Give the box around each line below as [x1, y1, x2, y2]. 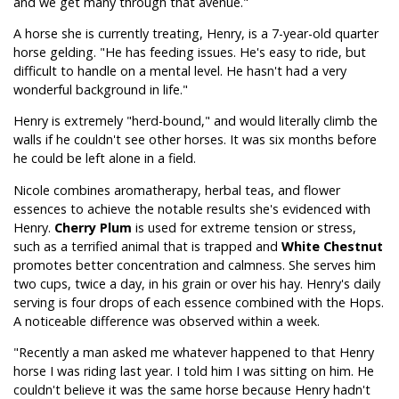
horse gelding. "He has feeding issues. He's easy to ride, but [13, 43, 366, 61]
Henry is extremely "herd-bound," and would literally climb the [13, 112, 378, 130]
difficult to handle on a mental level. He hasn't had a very [13, 61, 346, 79]
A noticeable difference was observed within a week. [13, 312, 320, 330]
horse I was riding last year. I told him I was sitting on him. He [13, 362, 374, 380]
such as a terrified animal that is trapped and [13, 237, 281, 255]
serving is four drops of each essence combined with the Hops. [13, 293, 384, 311]
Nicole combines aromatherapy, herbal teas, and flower [13, 181, 340, 199]
